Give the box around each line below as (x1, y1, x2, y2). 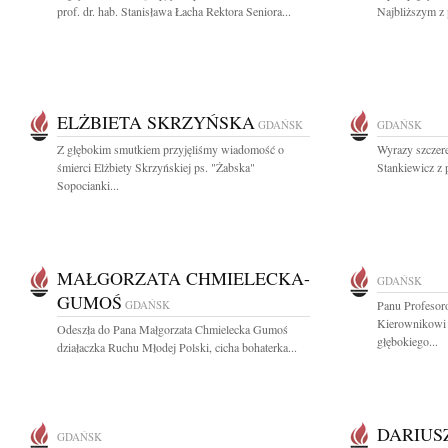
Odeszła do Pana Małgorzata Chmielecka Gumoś (57, 321, 288, 337)
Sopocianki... (57, 177, 119, 193)
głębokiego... (377, 333, 438, 349)
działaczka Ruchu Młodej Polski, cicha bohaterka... (57, 339, 297, 355)
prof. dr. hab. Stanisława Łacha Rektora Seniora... (57, 3, 291, 19)
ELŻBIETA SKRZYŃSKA (57, 110, 255, 134)
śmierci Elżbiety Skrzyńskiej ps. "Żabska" (57, 159, 255, 175)
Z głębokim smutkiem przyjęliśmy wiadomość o (57, 141, 284, 157)
